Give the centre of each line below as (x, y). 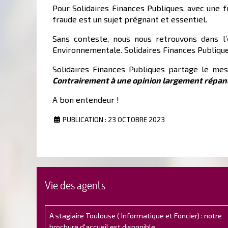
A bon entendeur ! (86, 99)
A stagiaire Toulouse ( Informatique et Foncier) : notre (136, 216)
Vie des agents (75, 185)
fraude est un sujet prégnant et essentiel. (131, 19)
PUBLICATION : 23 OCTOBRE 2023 (114, 119)
